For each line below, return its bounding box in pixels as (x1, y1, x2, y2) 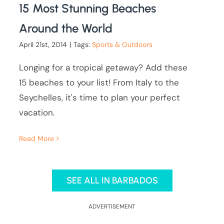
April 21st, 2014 (19, 40, 67, 49)
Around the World (19, 21, 113, 36)
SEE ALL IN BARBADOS (66, 175, 158, 186)
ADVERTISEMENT (88, 202, 135, 211)
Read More (19, 134, 54, 143)
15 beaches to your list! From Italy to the (19, 77, 179, 88)
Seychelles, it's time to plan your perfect (19, 92, 180, 103)
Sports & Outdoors (92, 40, 153, 49)
